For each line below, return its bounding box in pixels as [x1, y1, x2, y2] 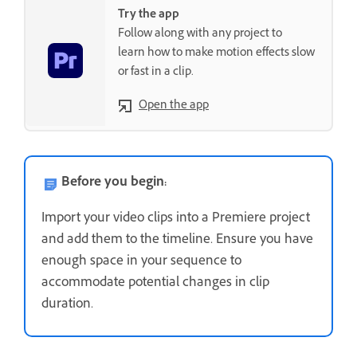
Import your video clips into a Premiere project [41, 209, 310, 230]
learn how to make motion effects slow [118, 44, 315, 63]
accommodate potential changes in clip [41, 273, 269, 295]
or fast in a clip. [118, 63, 194, 82]
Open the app [139, 96, 209, 116]
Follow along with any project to [118, 25, 282, 44]
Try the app [118, 6, 179, 25]
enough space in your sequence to [41, 252, 241, 273]
